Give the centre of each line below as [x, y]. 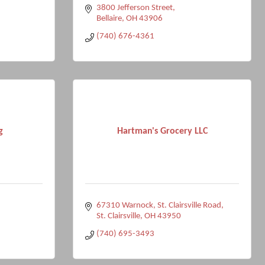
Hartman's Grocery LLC [162, 131]
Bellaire [109, 19]
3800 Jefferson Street [134, 8]
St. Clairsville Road [189, 206]
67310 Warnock [125, 206]
